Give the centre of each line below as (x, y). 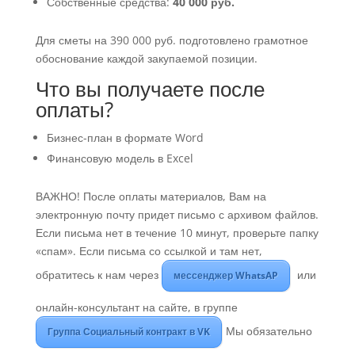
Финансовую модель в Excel (120, 158)
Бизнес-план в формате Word (125, 138)
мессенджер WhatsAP (225, 276)
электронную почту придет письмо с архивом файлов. (177, 215)
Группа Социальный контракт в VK (128, 332)
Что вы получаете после (150, 89)
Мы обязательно (269, 331)
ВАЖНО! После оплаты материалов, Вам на (151, 197)
